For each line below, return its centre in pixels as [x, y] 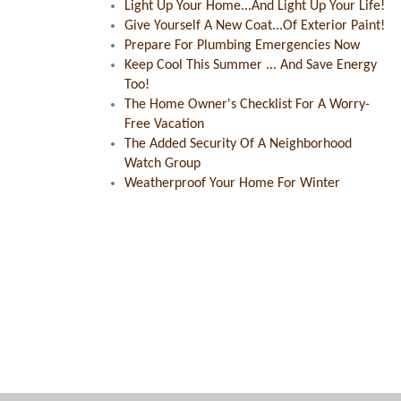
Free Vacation [164, 124]
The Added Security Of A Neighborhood [238, 144]
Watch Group [162, 164]
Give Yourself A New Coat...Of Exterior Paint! [255, 26]
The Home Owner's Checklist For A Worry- [247, 105]
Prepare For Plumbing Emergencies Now [242, 46]
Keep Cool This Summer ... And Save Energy [251, 65]
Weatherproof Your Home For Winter [232, 183]
